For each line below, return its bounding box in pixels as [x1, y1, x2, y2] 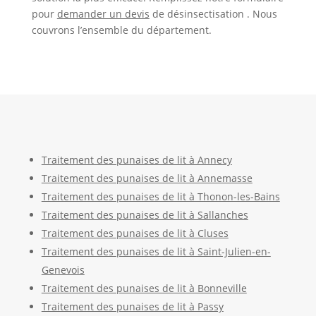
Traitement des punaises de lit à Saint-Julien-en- [41, 244, 271, 258]
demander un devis [56, 6, 150, 20]
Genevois [41, 262, 85, 276]
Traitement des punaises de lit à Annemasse [41, 171, 253, 185]
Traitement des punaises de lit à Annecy [41, 152, 232, 166]
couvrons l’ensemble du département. [31, 23, 212, 37]
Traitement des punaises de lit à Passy [41, 299, 224, 313]
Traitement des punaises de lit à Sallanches [41, 207, 248, 221]
